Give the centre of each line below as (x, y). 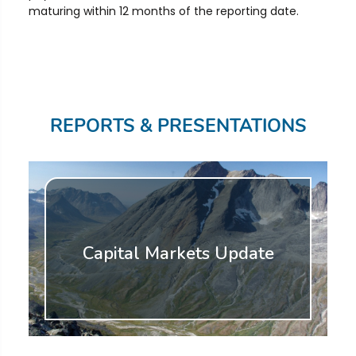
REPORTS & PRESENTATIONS (178, 126)
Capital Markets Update (178, 253)
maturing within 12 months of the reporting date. (163, 11)
